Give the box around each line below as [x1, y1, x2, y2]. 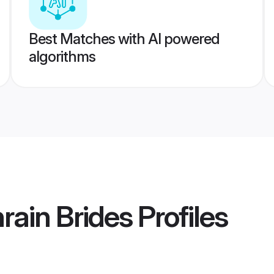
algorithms [28, 48, 95, 65]
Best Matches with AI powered [28, 30, 220, 48]
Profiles [132, 198, 228, 235]
